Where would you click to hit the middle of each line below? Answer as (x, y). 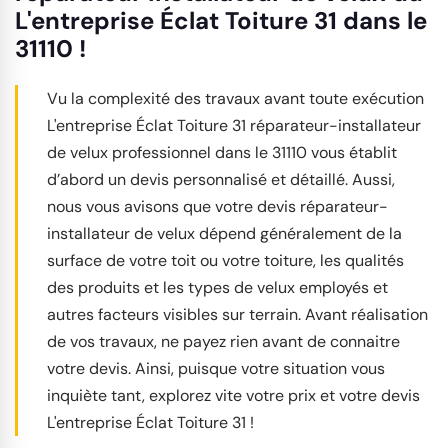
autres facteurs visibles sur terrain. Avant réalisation (237, 314)
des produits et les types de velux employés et (217, 287)
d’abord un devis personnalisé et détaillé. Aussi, (221, 179)
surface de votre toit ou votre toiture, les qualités (225, 260)
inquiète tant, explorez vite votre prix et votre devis (233, 395)
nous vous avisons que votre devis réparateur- (217, 206)
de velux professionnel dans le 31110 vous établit (222, 152)
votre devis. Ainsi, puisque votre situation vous (216, 368)
